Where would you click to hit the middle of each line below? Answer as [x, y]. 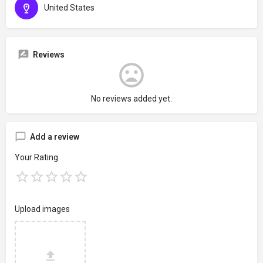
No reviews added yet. [131, 98]
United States [69, 7]
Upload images [42, 209]
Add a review [55, 136]
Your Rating [36, 157]
